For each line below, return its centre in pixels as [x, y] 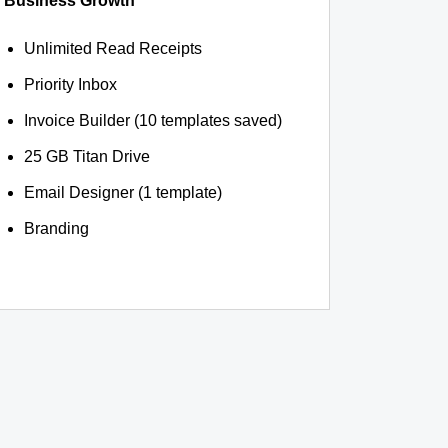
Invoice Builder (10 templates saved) [152, 120]
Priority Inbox [70, 84]
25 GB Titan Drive [86, 156]
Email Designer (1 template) [122, 192]
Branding [56, 228]
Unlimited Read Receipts [112, 48]
